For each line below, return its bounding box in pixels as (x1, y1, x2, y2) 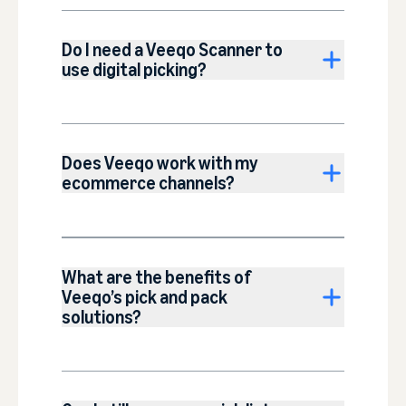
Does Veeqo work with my (62, 152, 258, 175)
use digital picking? (62, 59, 207, 82)
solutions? (62, 306, 141, 329)
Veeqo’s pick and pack (62, 286, 227, 309)
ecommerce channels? (62, 172, 235, 195)
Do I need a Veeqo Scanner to (62, 39, 283, 62)
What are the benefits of (62, 266, 251, 289)
